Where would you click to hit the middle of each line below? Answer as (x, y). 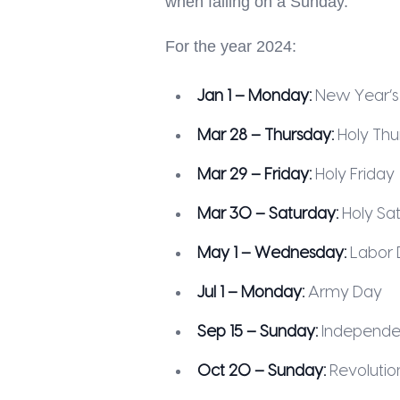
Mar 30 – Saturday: (267, 214)
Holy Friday (353, 175)
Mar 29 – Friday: (254, 175)
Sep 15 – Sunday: (257, 332)
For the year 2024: (230, 46)
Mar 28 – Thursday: (265, 135)
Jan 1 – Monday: (254, 96)
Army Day (343, 292)
